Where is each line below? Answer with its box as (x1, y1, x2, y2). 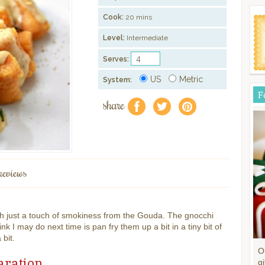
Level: (103, 34, 125, 42)
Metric (179, 75, 203, 84)
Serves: (103, 55, 130, 63)
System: (103, 76, 132, 84)
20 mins (125, 13, 153, 21)
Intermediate (125, 34, 169, 42)
